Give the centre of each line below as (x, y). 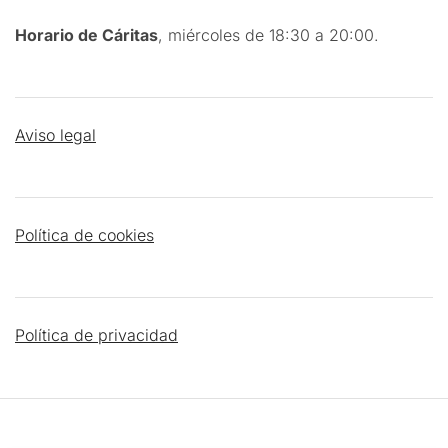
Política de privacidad (96, 335)
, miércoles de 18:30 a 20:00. (268, 35)
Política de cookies (84, 235)
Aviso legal (55, 135)
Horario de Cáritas (86, 35)
